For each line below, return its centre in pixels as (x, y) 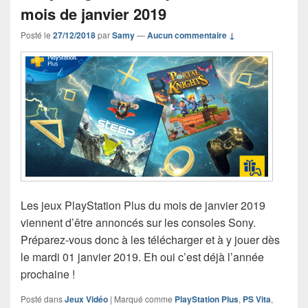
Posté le (37, 34)
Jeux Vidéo (86, 299)
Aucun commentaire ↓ (191, 35)
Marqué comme (143, 299)
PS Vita (257, 299)
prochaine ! (48, 274)
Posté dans (42, 299)
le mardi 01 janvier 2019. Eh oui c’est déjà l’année (142, 257)
